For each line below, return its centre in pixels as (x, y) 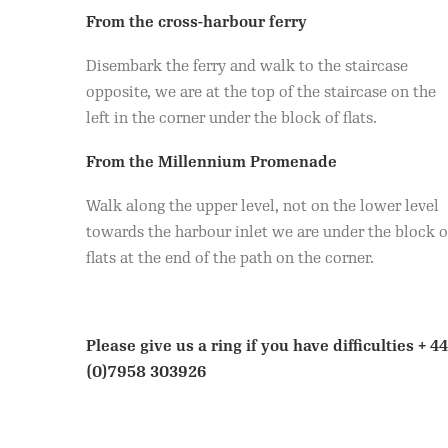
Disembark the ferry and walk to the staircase (247, 66)
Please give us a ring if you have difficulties (252, 346)
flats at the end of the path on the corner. (230, 258)
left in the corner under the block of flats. (231, 118)
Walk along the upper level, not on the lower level (262, 206)
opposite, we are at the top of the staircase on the (261, 92)
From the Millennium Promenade (211, 162)
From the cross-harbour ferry (196, 22)
